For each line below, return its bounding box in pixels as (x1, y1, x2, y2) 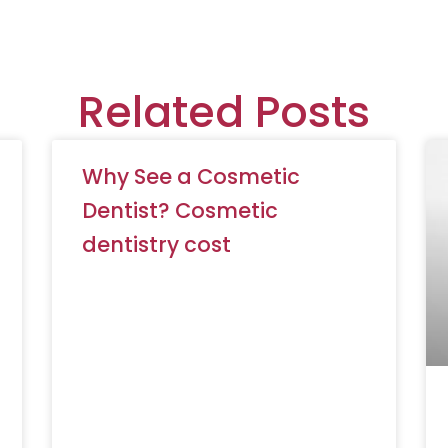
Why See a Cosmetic (82, 161, 301, 191)
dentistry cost (82, 229, 232, 259)
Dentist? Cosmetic (82, 195, 279, 225)
